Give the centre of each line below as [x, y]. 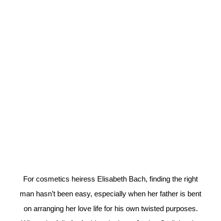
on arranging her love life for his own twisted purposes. [110, 209]
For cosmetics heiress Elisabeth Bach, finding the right [110, 179]
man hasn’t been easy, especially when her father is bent [110, 194]
